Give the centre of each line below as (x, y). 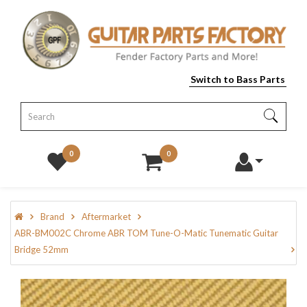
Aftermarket (106, 217)
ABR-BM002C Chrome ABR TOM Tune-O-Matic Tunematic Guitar (146, 233)
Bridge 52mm (41, 250)
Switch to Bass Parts (238, 79)
